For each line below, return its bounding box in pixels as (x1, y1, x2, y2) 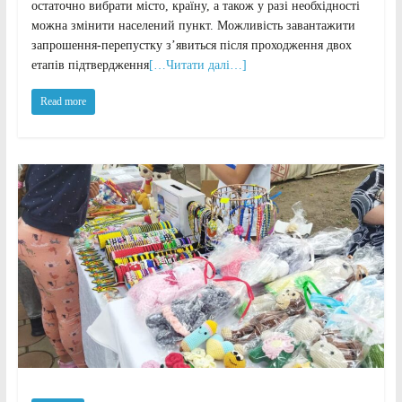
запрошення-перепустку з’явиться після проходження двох (31, 38, 352, 52)
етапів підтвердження (31, 57, 149, 72)
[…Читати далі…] (148, 57, 247, 72)
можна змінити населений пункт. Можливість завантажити (31, 18, 355, 32)
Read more (39, 94, 86, 108)
